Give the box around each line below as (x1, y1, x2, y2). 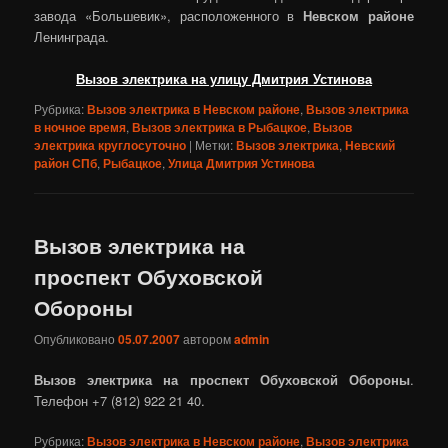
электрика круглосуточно (34, 135, 187, 154)
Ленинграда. (34, 27, 110, 47)
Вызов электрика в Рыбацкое (132, 117, 308, 136)
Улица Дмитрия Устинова (168, 153, 316, 172)
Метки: (195, 135, 234, 153)
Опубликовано (34, 329, 119, 347)
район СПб (34, 153, 98, 172)
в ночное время (34, 117, 127, 136)
